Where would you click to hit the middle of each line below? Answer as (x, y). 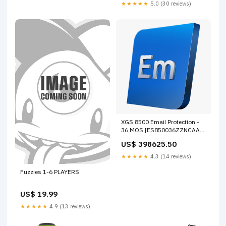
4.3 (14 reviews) (170, 157)
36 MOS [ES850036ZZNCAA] (161, 130)
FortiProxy (135, 138)
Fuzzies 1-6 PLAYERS (50, 172)
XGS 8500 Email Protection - (160, 122)
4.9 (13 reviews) (69, 207)
